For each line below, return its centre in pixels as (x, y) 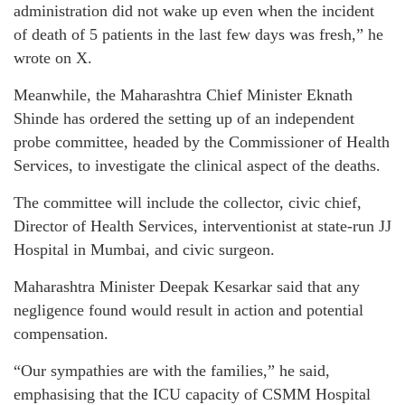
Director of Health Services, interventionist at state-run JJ (202, 226)
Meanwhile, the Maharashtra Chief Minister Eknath (183, 95)
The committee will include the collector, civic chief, (188, 203)
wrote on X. (53, 58)
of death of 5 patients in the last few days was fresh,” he (198, 35)
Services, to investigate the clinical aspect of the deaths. (197, 166)
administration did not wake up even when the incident (194, 11)
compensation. (61, 334)
